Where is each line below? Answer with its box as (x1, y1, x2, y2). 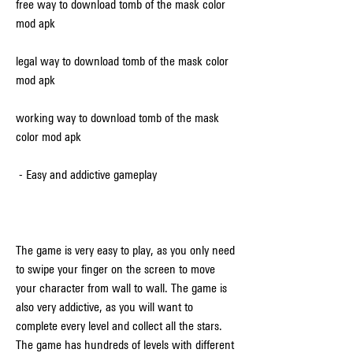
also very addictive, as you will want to (16, 299, 193, 314)
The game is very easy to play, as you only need (16, 243, 235, 258)
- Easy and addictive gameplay (19, 167, 157, 182)
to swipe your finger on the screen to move (16, 262, 215, 277)
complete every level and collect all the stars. (16, 318, 222, 333)
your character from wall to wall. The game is (16, 281, 227, 295)
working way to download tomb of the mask (16, 110, 219, 125)
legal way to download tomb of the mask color (16, 54, 229, 69)
